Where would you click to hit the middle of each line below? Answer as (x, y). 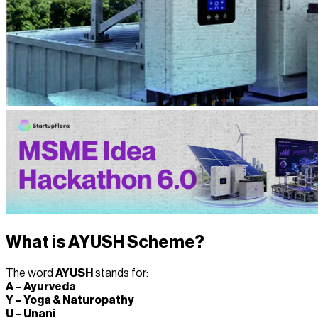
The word (31, 274)
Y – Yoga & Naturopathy (70, 301)
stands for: (121, 274)
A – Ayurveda (41, 287)
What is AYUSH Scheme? (105, 242)
